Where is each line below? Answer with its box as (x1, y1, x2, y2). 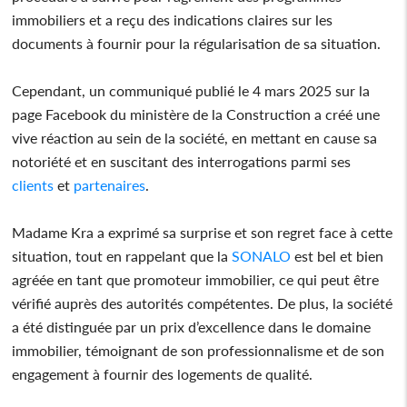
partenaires (70, 175, 146, 194)
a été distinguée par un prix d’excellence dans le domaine (12, 317, 372, 335)
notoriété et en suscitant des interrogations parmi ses (12, 152, 352, 170)
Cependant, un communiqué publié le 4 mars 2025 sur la (12, 81, 371, 99)
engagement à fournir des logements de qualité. (12, 364, 313, 382)
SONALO (232, 246, 292, 264)
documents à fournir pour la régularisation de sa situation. (12, 34, 382, 52)
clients (12, 175, 55, 194)
